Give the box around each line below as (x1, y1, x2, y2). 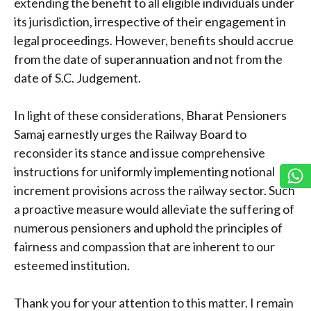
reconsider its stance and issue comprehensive (14, 144, 265, 160)
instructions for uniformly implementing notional (14, 163, 275, 179)
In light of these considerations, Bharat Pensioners (14, 107, 287, 123)
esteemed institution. (14, 257, 130, 273)
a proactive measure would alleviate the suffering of (14, 201, 294, 217)
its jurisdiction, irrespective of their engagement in (14, 13, 286, 29)
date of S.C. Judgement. (14, 69, 141, 85)
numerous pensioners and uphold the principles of (14, 219, 283, 235)
